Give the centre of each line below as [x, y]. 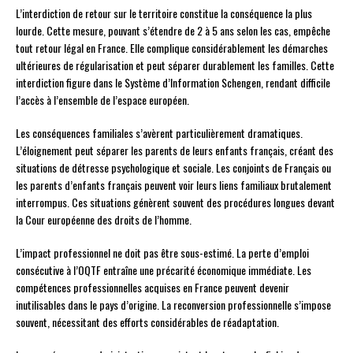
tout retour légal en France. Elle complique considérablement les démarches [172, 48]
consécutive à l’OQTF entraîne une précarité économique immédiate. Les [163, 270]
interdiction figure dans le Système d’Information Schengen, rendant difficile [173, 83]
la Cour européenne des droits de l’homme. [104, 220]
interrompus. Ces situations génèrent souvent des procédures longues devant [175, 203]
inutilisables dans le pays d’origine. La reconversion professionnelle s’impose [173, 305]
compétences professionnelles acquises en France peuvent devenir [152, 288]
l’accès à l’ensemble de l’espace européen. [102, 100]
